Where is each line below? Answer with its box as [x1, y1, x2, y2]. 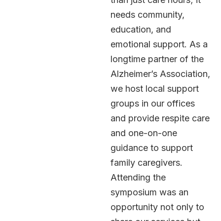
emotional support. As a [110, 38, 208, 49]
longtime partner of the [110, 53, 204, 64]
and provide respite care [110, 112, 210, 123]
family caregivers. [110, 157, 183, 168]
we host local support [110, 83, 199, 94]
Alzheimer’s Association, [110, 68, 210, 79]
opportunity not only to [110, 201, 204, 212]
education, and [110, 24, 171, 35]
